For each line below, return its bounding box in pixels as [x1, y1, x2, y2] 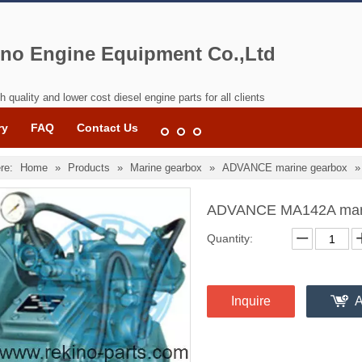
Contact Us [77, 121, 138, 134]
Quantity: [207, 232, 253, 245]
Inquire [231, 294, 271, 308]
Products [68, 162, 110, 174]
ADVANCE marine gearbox [222, 162, 347, 174]
